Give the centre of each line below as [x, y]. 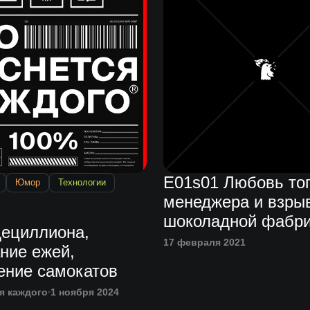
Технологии [82, 183]
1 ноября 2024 [84, 292]
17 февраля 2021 [204, 243]
